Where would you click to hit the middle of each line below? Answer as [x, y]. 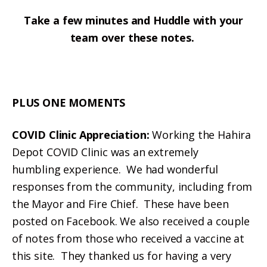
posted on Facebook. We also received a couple [131, 221]
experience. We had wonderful [141, 170]
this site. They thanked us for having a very [122, 256]
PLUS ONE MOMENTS [69, 102]
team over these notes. [133, 37]
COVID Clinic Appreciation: [81, 135]
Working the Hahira [201, 135]
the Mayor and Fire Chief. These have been [120, 204]
